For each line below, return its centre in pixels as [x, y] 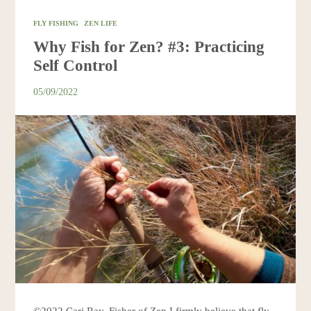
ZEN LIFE [101, 24]
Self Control [76, 66]
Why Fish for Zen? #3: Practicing [149, 47]
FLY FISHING [56, 24]
